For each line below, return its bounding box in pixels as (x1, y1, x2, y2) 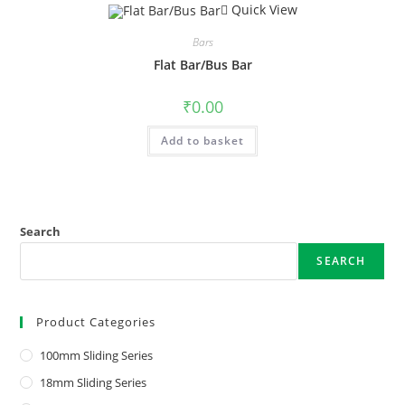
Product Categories (36, 314, 156, 331)
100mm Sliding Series (40, 347, 154, 364)
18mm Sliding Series (40, 374, 147, 391)
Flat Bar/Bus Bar (153, 55, 252, 73)
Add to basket (161, 132, 244, 148)
